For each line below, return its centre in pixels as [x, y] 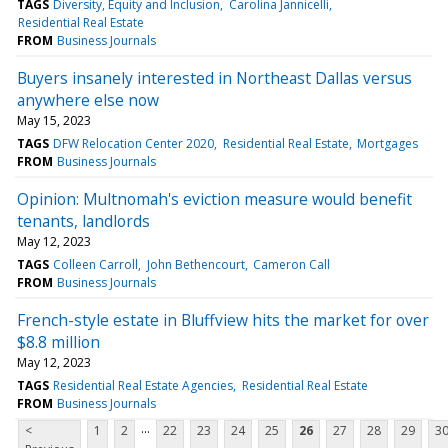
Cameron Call [291, 264]
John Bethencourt [195, 264]
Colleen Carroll [96, 264]
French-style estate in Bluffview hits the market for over [223, 319]
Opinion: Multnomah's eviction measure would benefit [214, 198]
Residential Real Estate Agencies [143, 385]
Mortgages [387, 143]
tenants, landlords [83, 220]
